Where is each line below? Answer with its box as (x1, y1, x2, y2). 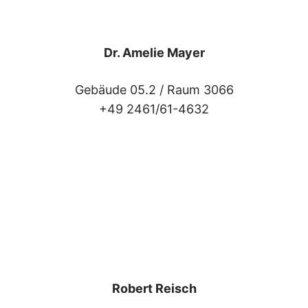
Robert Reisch (111, 280, 197, 296)
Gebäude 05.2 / (74, 82, 167, 97)
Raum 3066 (166, 82, 234, 97)
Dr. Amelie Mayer (103, 45, 205, 60)
